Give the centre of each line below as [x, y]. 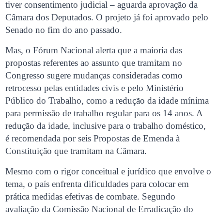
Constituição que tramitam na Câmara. [76, 151]
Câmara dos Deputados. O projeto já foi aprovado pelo [107, 17]
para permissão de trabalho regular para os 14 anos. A [104, 113]
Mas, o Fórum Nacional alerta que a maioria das [94, 50]
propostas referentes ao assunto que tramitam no [94, 62]
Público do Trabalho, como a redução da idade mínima [107, 100]
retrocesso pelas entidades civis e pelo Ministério [95, 88]
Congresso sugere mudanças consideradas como [94, 75]
